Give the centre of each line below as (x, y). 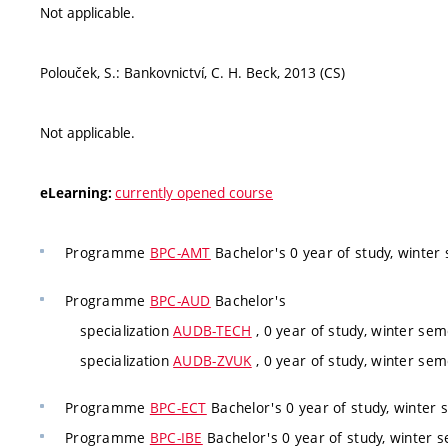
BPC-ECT (178, 407)
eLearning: (77, 193)
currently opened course (194, 192)
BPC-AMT (180, 252)
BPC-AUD (180, 300)
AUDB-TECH (212, 330)
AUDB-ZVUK (212, 360)
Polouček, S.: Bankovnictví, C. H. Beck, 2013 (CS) (192, 72)
